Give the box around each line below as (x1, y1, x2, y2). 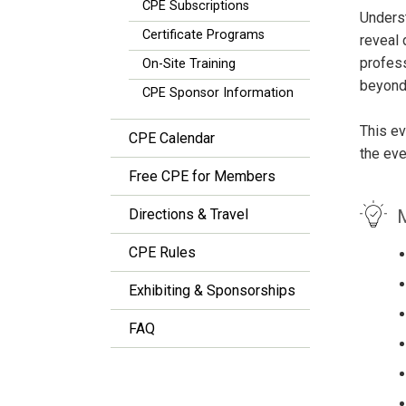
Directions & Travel (129, 206, 248, 223)
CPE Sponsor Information (142, 85, 294, 101)
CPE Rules (129, 244, 196, 261)
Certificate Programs (142, 27, 265, 43)
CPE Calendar (129, 130, 215, 147)
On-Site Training (142, 56, 236, 72)
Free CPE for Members (129, 168, 275, 185)
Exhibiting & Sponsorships (129, 282, 295, 299)
